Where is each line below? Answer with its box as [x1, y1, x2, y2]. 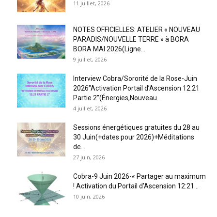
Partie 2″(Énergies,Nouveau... [73, 93, 161, 102]
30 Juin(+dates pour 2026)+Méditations [73, 133, 194, 141]
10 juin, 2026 [73, 192, 105, 200]
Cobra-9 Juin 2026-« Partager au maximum [73, 172, 206, 180]
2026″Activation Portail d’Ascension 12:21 [73, 84, 200, 92]
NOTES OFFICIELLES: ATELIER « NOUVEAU [73, 25, 200, 33]
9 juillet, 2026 [73, 55, 107, 63]
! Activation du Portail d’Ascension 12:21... [73, 182, 199, 190]
